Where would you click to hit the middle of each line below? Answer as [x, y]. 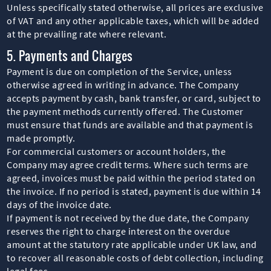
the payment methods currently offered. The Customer [125, 111]
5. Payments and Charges [70, 55]
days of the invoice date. [59, 204]
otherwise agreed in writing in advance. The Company [123, 84]
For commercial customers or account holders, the [116, 151]
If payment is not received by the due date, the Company [128, 217]
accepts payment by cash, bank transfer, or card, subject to [134, 98]
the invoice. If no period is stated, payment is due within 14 [134, 191]
